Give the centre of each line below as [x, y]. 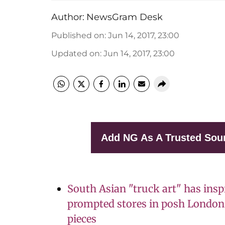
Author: [68, 17]
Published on [78, 35]
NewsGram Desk [125, 17]
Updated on [76, 53]
